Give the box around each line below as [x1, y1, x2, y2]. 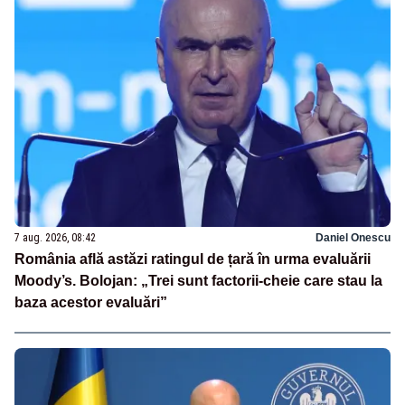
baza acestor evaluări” [14, 294, 167, 310]
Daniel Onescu [316, 231, 391, 244]
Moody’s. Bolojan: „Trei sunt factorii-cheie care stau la [14, 272, 382, 288]
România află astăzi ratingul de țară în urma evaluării [14, 250, 371, 267]
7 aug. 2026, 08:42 [14, 231, 96, 244]
